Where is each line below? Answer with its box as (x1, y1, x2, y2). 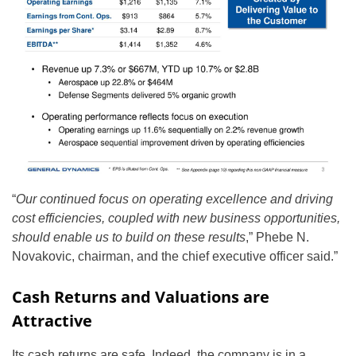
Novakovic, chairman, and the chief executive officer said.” (12, 250, 338, 264)
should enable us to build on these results (12, 230, 246, 245)
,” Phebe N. (246, 230, 309, 245)
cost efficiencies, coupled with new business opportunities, (12, 211, 340, 226)
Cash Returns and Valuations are (12, 286, 269, 308)
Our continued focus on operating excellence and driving (16, 192, 333, 207)
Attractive (12, 310, 92, 332)
